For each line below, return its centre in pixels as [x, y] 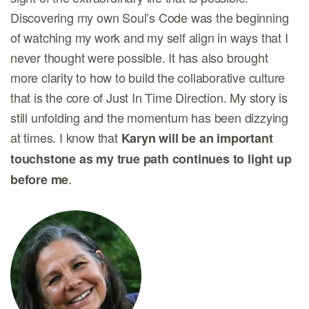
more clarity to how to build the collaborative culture [148, 77]
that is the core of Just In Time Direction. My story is [149, 97]
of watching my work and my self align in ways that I [149, 37]
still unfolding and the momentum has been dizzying [149, 117]
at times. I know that [66, 137]
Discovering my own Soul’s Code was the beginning [150, 17]
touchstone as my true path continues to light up [151, 159]
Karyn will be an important [197, 138]
